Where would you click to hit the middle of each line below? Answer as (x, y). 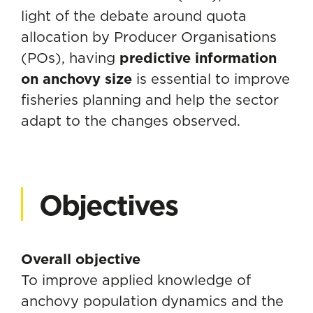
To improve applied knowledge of (136, 280)
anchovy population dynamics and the (152, 301)
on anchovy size (77, 79)
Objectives (108, 205)
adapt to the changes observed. (131, 121)
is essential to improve (211, 79)
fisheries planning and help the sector (150, 100)
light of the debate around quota (134, 16)
